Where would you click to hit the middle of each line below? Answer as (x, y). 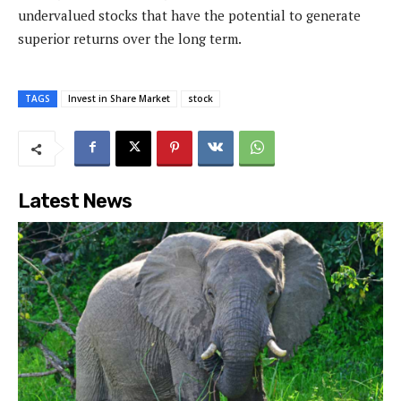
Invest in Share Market (119, 98)
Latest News (75, 200)
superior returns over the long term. (130, 38)
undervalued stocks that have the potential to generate (189, 15)
